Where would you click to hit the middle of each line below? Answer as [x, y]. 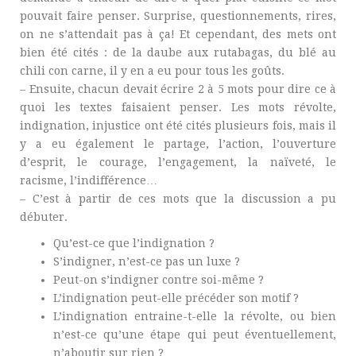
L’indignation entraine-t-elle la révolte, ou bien [195, 316]
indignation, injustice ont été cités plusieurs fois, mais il [178, 126]
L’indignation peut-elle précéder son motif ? [176, 298]
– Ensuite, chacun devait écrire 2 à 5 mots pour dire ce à [178, 89]
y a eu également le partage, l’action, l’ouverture [178, 144]
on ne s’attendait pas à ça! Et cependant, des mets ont [178, 34]
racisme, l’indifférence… [89, 180]
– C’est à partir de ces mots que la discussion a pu [178, 199]
